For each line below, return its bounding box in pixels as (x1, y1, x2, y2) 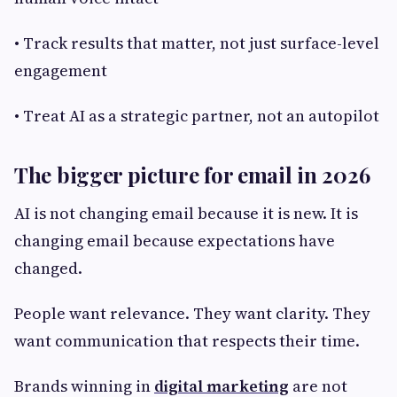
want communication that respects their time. (14, 330, 360, 353)
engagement (14, 59, 107, 82)
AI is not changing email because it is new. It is (14, 202, 358, 225)
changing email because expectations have (14, 230, 335, 253)
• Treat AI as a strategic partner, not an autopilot (14, 105, 379, 128)
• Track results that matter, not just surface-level (14, 32, 379, 55)
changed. (14, 257, 82, 280)
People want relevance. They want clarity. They (14, 302, 370, 325)
